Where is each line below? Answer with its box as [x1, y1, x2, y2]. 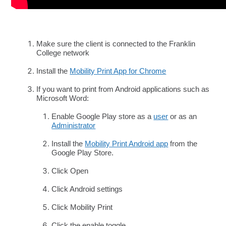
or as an [168, 112, 197, 121]
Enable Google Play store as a [51, 112, 154, 121]
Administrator [51, 121, 96, 130]
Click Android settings [51, 185, 123, 194]
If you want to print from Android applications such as [36, 85, 210, 94]
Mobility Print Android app [85, 139, 168, 148]
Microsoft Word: [36, 94, 89, 103]
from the [168, 139, 198, 148]
